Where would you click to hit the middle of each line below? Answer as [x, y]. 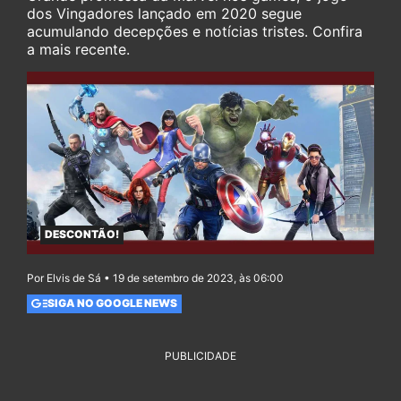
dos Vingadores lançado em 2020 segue [164, 13]
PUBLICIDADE [200, 355]
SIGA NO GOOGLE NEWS [112, 303]
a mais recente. [78, 49]
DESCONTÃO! [82, 235]
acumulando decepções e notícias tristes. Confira [195, 31]
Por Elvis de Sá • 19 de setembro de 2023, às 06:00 [155, 277]
